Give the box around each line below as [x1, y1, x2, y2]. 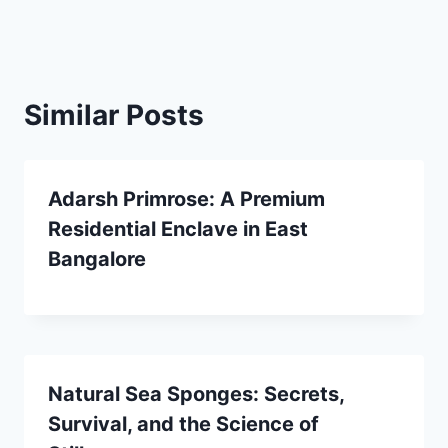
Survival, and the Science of [48, 411, 319, 436]
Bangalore [48, 246, 146, 271]
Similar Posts [24, 97, 204, 132]
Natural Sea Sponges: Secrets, [48, 381, 344, 406]
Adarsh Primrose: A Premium [48, 186, 325, 211]
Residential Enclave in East [48, 216, 308, 241]
